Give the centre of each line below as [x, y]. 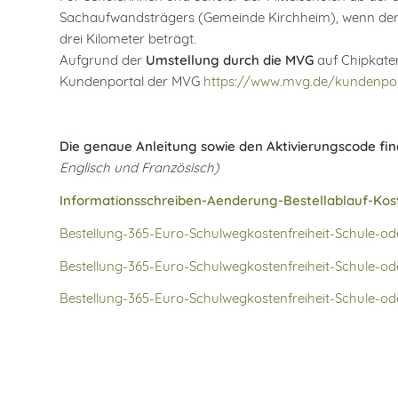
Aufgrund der [103, 60]
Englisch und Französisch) [139, 168]
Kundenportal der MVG [131, 81]
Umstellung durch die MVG [230, 60]
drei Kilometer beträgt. [128, 38]
